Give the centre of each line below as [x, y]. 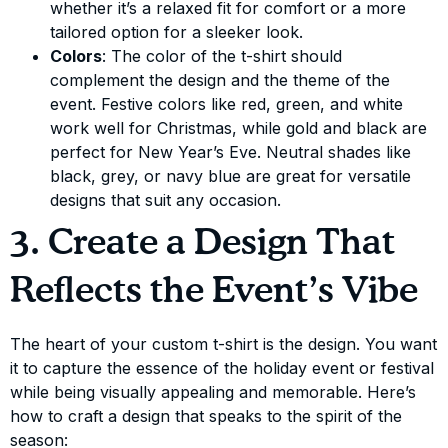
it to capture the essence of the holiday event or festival [222, 368]
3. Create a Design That [202, 244]
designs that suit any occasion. [165, 200]
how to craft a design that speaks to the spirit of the [206, 416]
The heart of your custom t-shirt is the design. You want [223, 344]
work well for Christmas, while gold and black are [238, 128]
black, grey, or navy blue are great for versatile [230, 176]
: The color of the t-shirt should [222, 56]
